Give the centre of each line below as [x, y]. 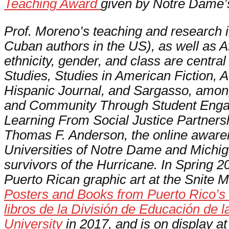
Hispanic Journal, [56, 91]
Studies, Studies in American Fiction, [110, 76]
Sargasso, [165, 91]
